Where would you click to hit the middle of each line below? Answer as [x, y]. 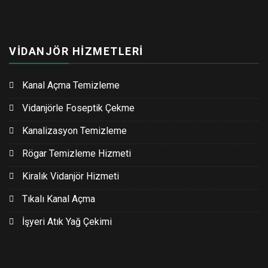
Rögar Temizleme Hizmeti [77, 154]
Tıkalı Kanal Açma [59, 199]
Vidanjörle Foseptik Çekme [78, 108]
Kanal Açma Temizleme [71, 86]
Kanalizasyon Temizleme [74, 131]
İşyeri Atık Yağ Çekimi [67, 222]
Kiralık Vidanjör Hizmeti [71, 176]
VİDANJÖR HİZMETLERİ [76, 51]
